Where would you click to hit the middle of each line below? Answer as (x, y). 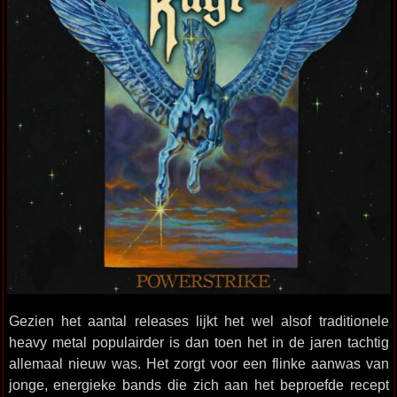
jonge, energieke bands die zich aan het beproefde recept (198, 385)
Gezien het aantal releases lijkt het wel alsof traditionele (198, 321)
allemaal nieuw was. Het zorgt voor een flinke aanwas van (198, 363)
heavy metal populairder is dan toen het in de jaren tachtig (198, 342)
